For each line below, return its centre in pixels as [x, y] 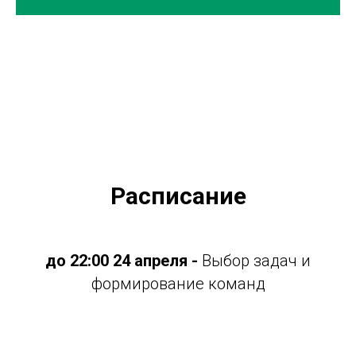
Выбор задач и [256, 261]
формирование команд [178, 284]
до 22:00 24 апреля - [124, 261]
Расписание [178, 196]
